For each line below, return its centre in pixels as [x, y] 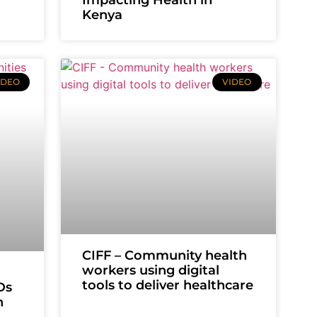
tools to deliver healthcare [168, 285]
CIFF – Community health [165, 255]
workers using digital [151, 270]
